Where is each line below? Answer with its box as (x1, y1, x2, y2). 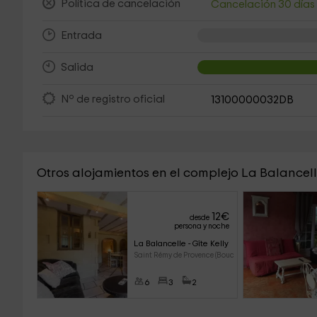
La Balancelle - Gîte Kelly (133, 239, 229, 248)
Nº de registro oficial (60, 94, 165, 105)
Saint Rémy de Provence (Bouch (133, 251, 239, 259)
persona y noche (173, 222, 229, 230)
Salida (60, 62, 93, 74)
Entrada (60, 30, 102, 42)
